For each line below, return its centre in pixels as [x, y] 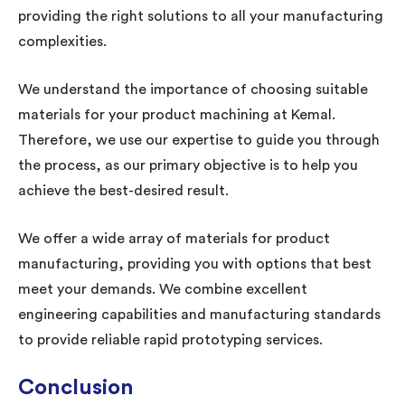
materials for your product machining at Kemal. [177, 114]
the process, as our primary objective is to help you [188, 165]
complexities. [62, 41]
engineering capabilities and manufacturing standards [199, 314]
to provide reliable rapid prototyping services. [170, 339]
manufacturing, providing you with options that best [195, 264]
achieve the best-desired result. [123, 190]
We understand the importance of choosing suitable [193, 89]
